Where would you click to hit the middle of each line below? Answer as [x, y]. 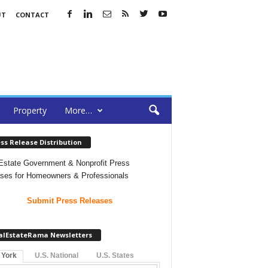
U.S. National [56, 255]
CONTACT [32, 15]
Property [30, 110]
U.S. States [115, 255]
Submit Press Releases [70, 200]
